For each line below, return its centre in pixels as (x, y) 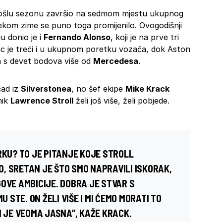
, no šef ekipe (98, 89)
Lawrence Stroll (42, 101)
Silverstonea (46, 89)
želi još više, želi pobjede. (121, 101)
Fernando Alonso (77, 37)
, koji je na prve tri (145, 37)
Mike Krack (147, 89)
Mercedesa (116, 61)
